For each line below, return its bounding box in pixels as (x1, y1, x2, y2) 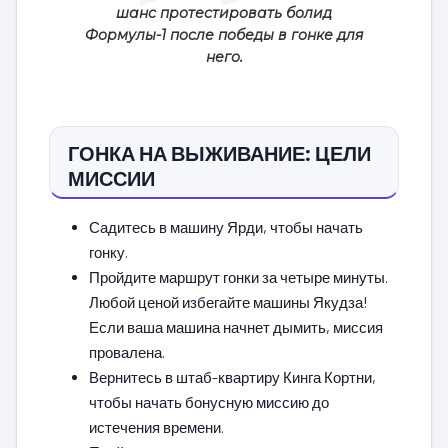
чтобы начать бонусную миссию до (89, 392, 329, 411)
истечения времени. (89, 417, 224, 436)
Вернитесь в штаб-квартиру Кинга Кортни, (89, 367, 376, 386)
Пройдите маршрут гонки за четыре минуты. (89, 267, 388, 286)
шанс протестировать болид (116, 3, 332, 22)
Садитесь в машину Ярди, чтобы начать (89, 217, 363, 236)
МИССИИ (68, 165, 155, 190)
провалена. (89, 342, 165, 361)
